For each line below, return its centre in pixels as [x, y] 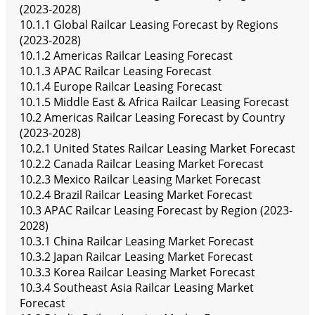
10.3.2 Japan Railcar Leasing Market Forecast [136, 257]
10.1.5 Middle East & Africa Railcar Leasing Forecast [154, 102]
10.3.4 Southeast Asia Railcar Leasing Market [137, 288]
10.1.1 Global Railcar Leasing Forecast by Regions [149, 25]
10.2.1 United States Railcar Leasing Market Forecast [157, 149]
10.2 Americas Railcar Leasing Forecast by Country [152, 118]
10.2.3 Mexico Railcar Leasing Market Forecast [140, 180]
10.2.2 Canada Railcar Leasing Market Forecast [142, 164]
